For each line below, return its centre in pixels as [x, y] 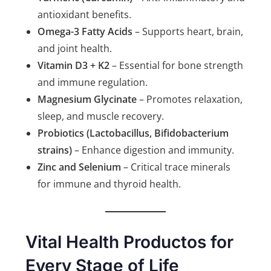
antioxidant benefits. [85, 15]
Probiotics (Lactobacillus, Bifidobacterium [133, 133]
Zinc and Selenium [80, 167]
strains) [55, 150]
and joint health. [75, 49]
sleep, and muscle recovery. [101, 116]
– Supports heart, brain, [188, 32]
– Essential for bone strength [177, 66]
